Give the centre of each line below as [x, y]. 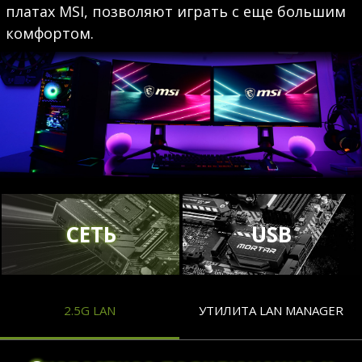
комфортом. [49, 33]
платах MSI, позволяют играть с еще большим [175, 11]
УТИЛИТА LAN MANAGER [271, 310]
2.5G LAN [90, 310]
